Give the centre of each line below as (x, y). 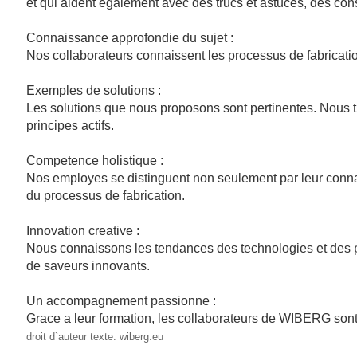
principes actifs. (71, 126)
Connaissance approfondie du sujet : (130, 38)
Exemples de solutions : (94, 90)
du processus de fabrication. (106, 196)
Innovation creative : (83, 231)
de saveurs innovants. (88, 266)
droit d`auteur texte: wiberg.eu (95, 337)
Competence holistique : (95, 161)
